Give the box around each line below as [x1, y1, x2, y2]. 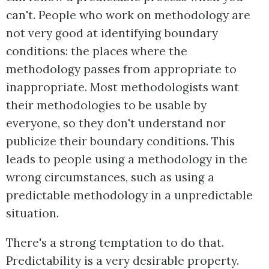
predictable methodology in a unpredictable [6, 188, 253, 203]
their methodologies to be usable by [6, 98, 207, 113]
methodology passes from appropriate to [6, 62, 237, 77]
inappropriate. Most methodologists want [6, 80, 239, 95]
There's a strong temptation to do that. [6, 235, 224, 250]
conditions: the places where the [6, 44, 187, 59]
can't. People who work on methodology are [6, 8, 250, 23]
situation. [6, 206, 59, 221]
